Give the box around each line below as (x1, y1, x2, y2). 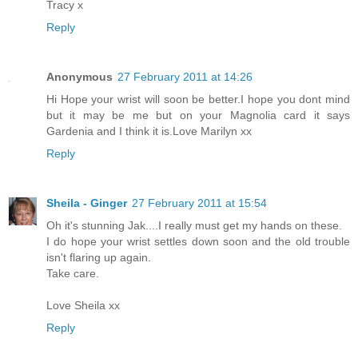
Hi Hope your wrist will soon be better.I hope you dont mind (46, 92, 350, 105)
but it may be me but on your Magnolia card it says (46, 108, 350, 121)
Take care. (46, 266, 99, 280)
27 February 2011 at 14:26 (117, 70, 253, 83)
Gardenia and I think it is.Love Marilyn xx (46, 124, 252, 137)
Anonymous (46, 70, 113, 83)
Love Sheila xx (46, 298, 120, 312)
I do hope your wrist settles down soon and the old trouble (46, 234, 350, 248)
